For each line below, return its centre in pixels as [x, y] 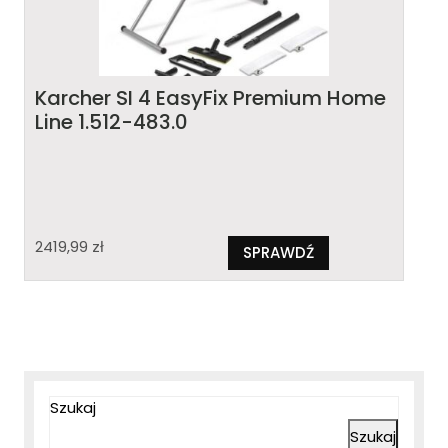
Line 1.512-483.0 [111, 122]
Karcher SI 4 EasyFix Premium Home [210, 98]
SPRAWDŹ [278, 253]
